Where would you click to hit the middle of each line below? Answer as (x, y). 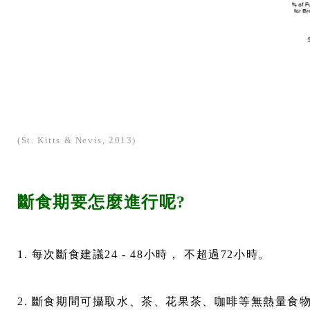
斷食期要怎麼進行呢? (104, 202)
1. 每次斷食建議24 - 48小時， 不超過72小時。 (144, 254)
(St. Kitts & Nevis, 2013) (77, 140)
